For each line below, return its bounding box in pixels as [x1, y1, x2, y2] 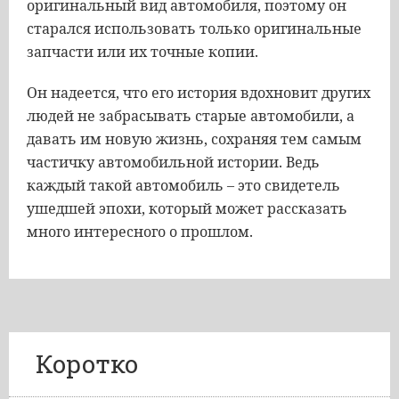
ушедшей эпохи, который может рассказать [27, 199, 347, 218]
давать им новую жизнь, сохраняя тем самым [27, 129, 362, 149]
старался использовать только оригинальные [27, 19, 362, 38]
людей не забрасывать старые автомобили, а [27, 106, 354, 126]
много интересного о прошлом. [27, 222, 253, 241]
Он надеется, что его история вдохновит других [27, 83, 370, 102]
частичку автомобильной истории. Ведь [27, 152, 320, 172]
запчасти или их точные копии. [27, 42, 258, 61]
